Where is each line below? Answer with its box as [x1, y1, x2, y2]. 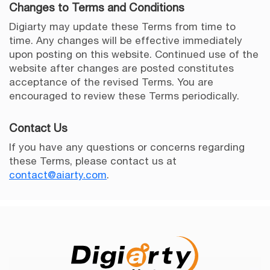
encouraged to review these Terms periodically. [9, 90, 239, 102]
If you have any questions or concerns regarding [9, 141, 245, 154]
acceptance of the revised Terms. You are [9, 76, 213, 89]
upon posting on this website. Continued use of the [9, 48, 259, 61]
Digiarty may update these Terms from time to [9, 20, 236, 33]
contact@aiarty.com [9, 169, 107, 181]
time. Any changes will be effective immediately [9, 34, 242, 47]
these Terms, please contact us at [9, 155, 177, 168]
